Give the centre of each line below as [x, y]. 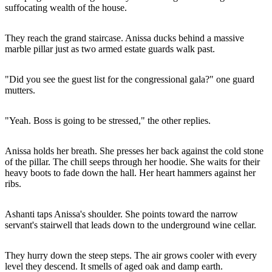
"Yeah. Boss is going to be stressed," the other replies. [108, 120]
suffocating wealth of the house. [66, 7]
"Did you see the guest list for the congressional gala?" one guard [130, 79]
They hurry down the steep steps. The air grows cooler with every [131, 255]
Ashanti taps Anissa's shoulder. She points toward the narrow [121, 214]
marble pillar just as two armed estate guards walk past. [110, 49]
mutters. [20, 90]
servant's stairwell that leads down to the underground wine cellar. [131, 225]
